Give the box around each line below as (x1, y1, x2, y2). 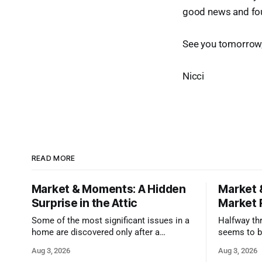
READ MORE (31, 154, 75, 163)
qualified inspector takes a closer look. (31, 239, 184, 250)
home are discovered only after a (31, 227, 160, 238)
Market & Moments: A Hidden (31, 182, 186, 196)
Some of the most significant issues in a (31, 216, 189, 226)
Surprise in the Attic (31, 196, 138, 211)
